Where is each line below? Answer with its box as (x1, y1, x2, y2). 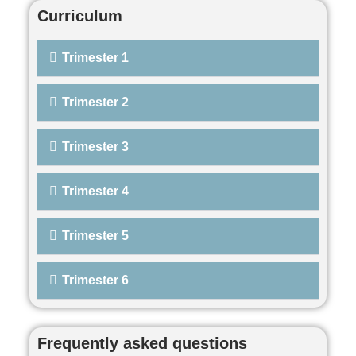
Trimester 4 (62, 184, 130, 199)
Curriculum (37, 7, 123, 25)
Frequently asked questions (37, 335, 248, 353)
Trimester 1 (62, 51, 130, 65)
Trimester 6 (62, 273, 130, 288)
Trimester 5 (62, 229, 130, 243)
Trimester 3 (62, 140, 130, 154)
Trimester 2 (62, 95, 130, 110)
